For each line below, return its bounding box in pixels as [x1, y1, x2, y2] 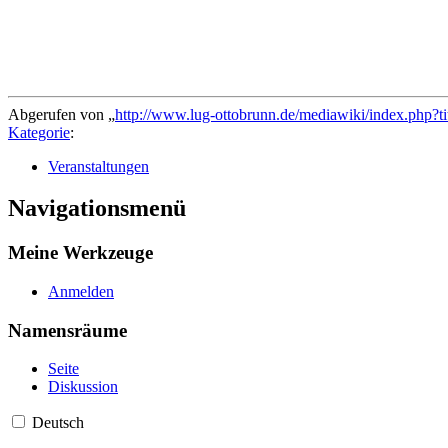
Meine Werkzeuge [8, 242, 153, 264]
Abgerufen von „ [8, 105, 115, 123]
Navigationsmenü [8, 195, 186, 222]
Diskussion [48, 378, 118, 396]
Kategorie [8, 123, 70, 141]
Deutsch [32, 414, 84, 432]
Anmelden [48, 283, 114, 301]
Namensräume [8, 319, 127, 341]
